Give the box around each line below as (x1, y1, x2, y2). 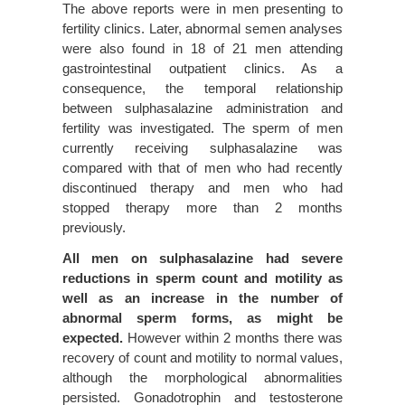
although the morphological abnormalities (62, 369, 343, 385)
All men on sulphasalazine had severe (62, 250, 343, 266)
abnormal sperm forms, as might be (62, 309, 343, 325)
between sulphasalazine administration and (62, 99, 343, 116)
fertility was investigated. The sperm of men (62, 119, 343, 136)
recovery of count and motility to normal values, (62, 349, 343, 365)
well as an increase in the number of (62, 289, 343, 306)
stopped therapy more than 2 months (62, 199, 343, 215)
